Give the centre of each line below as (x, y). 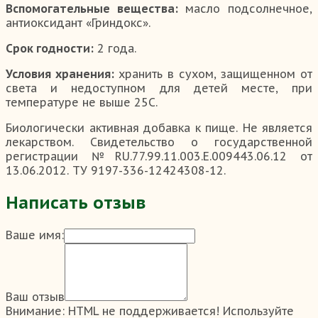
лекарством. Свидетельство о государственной (159, 142)
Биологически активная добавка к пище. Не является (159, 127)
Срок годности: (50, 48)
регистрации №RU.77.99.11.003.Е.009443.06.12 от (159, 156)
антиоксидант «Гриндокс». (78, 22)
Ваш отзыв (35, 296)
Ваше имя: (35, 235)
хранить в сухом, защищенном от (213, 73)
